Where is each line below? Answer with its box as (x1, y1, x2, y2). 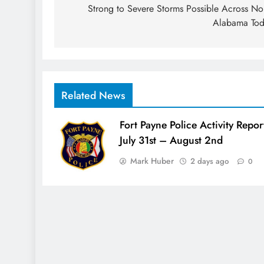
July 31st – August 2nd (119, 133, 223, 148)
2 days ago (190, 156, 229, 167)
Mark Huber (130, 155, 174, 167)
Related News (61, 88, 126, 104)
